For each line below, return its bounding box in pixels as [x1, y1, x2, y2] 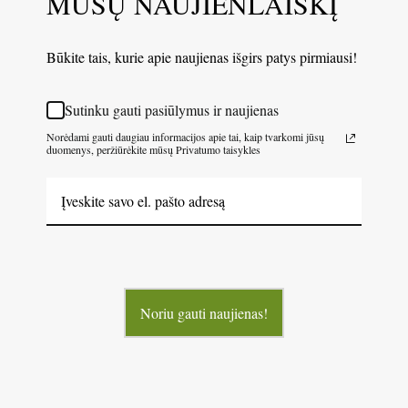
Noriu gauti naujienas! [140, 302, 268, 322]
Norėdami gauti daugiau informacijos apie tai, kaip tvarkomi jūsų [46, 128, 324, 144]
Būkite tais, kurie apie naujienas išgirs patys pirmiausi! [46, 46, 357, 66]
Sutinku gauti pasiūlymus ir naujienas [65, 100, 279, 119]
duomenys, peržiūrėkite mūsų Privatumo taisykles [46, 141, 260, 157]
